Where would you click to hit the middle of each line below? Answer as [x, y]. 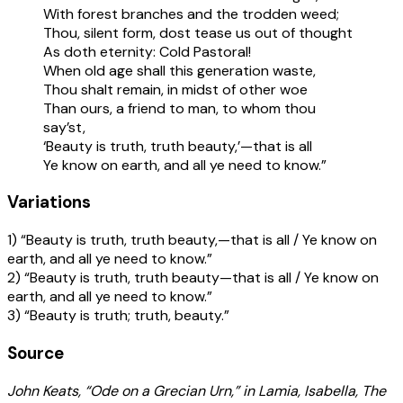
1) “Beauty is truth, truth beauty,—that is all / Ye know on [192, 240]
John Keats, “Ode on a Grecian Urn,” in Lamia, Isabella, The [197, 390]
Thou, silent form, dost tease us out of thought [198, 32]
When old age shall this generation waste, [179, 70]
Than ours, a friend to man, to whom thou [179, 108]
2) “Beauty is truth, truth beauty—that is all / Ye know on [193, 278]
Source [36, 353]
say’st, [64, 127]
